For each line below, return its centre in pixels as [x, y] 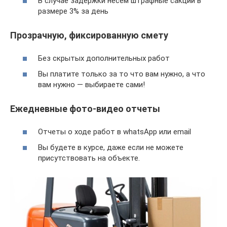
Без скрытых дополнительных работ [104, 58]
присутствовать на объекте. [89, 158]
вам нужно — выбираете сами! [91, 85]
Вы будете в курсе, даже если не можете [111, 148]
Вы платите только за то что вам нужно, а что [122, 74]
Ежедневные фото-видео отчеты [85, 109]
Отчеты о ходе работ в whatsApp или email [115, 131]
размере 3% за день [73, 11]
